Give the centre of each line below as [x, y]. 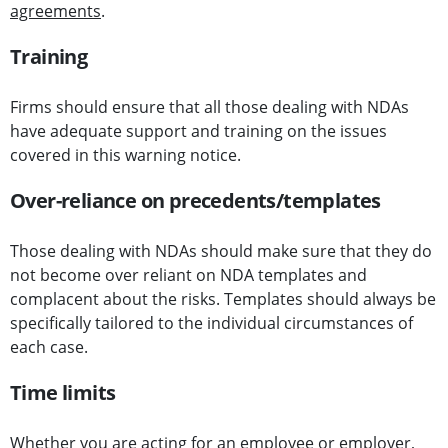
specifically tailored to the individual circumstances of [211, 323]
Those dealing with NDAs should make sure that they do [221, 251]
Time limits [63, 393]
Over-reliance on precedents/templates [195, 201]
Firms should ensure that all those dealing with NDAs [209, 107]
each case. [49, 347]
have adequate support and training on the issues [198, 131]
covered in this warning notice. [125, 155]
